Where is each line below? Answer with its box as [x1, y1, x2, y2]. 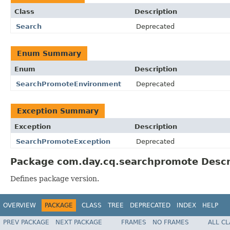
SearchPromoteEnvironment [16, 80, 121, 88]
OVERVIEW [3, 201, 36, 209]
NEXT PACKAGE [55, 219, 102, 226]
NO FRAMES [152, 219, 189, 226]
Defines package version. [10, 174, 99, 183]
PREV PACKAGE [3, 219, 49, 226]
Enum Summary [17, 49, 81, 57]
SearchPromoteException [16, 137, 110, 145]
